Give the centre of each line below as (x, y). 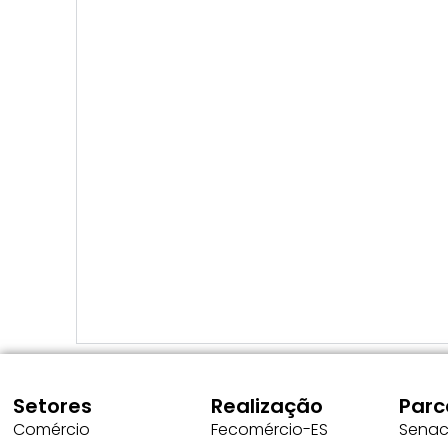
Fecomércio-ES (270, 429)
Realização (267, 405)
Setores (52, 405)
